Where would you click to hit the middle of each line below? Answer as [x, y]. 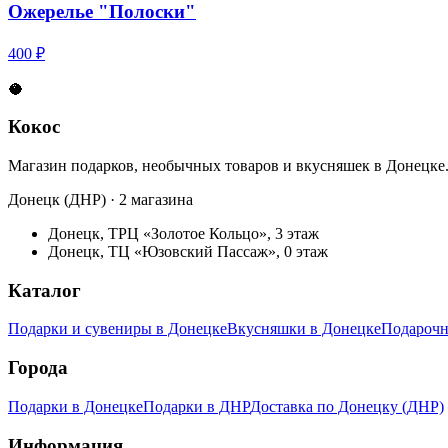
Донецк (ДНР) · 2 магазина [100, 199]
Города [38, 368]
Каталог [44, 290]
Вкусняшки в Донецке [304, 329]
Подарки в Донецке [75, 406]
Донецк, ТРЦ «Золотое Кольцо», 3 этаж [183, 233]
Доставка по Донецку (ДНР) [347, 406]
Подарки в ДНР [196, 406]
